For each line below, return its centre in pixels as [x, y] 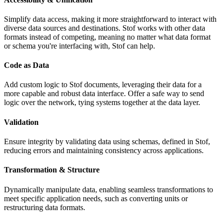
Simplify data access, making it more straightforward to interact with [110, 19]
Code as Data [27, 65]
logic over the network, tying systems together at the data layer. [102, 103]
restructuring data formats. [45, 207]
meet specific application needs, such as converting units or [96, 198]
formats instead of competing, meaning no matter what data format [107, 37]
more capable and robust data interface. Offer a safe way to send [104, 94]
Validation [21, 122]
